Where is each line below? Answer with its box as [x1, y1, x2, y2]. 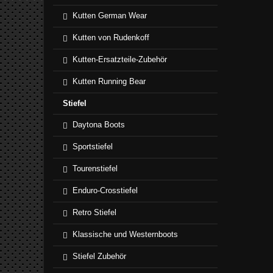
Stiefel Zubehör [73, 252, 126, 261]
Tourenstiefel [73, 164, 118, 173]
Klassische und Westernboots [73, 230, 178, 239]
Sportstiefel [73, 142, 113, 151]
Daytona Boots [73, 120, 125, 129]
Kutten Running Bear [73, 77, 146, 86]
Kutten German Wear [73, 11, 147, 20]
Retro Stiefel [73, 208, 116, 217]
